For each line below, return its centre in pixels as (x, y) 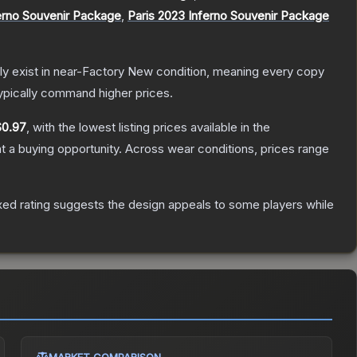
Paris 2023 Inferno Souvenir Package (228, 16)
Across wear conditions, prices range (227, 149)
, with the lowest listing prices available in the (148, 127)
